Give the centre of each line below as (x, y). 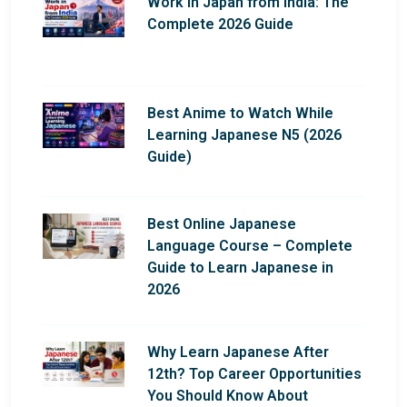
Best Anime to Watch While (240, 113)
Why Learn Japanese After (238, 352)
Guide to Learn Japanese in (240, 267)
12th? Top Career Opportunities (254, 373)
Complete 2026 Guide (220, 24)
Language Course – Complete (250, 245)
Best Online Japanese (222, 223)
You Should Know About (228, 395)
